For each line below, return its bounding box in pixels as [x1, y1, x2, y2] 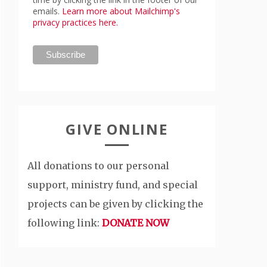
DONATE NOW [102, 217, 169, 229]
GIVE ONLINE [66, 119, 168, 139]
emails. [33, 5, 62, 17]
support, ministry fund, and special [27, 179, 198, 191]
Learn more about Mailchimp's [62, 5, 180, 17]
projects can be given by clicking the [27, 198, 203, 210]
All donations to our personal [27, 160, 169, 172]
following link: [27, 217, 102, 229]
